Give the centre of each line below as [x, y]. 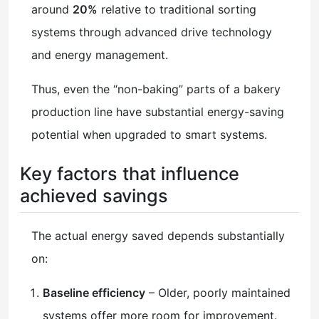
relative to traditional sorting [177, 9]
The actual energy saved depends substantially [158, 236]
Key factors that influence [130, 173]
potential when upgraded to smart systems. [149, 134]
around [52, 9]
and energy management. [100, 54]
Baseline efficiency [94, 293]
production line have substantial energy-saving [158, 111]
